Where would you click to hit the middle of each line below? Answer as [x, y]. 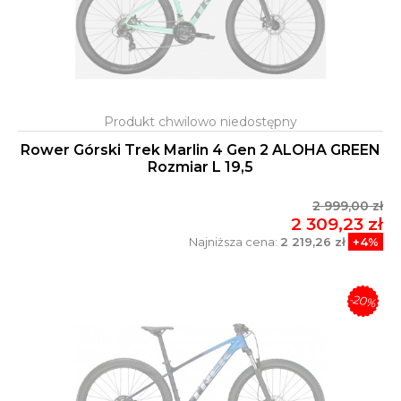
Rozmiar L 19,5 [200, 167]
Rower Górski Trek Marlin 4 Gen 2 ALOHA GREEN [200, 150]
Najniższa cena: [235, 242]
